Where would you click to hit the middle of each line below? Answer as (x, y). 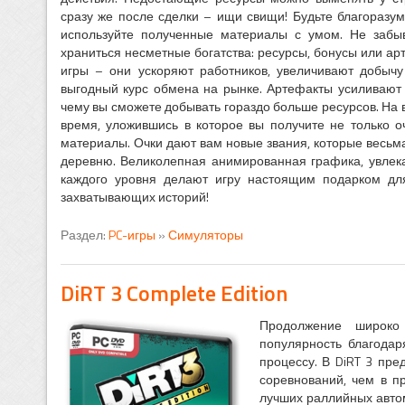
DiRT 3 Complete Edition (174, 293)
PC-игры (132, 235)
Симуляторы (205, 235)
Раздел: (84, 235)
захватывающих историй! (134, 197)
